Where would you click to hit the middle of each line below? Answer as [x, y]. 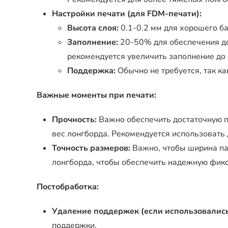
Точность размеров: [91, 148]
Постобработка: [68, 187]
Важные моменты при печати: [96, 95]
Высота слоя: [93, 28]
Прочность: [74, 120]
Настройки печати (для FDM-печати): [127, 14]
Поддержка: [91, 71]
